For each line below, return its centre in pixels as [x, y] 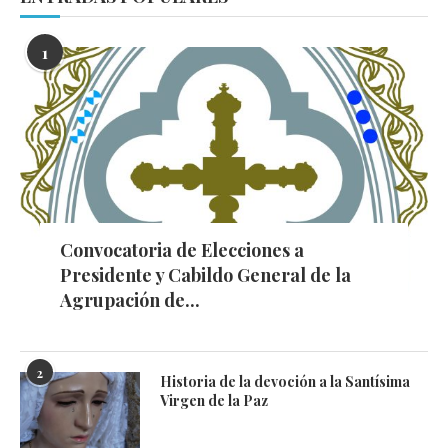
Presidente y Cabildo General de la [205, 274]
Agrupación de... [130, 299]
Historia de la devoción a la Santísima [285, 381]
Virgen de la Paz [214, 400]
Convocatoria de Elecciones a [182, 249]
